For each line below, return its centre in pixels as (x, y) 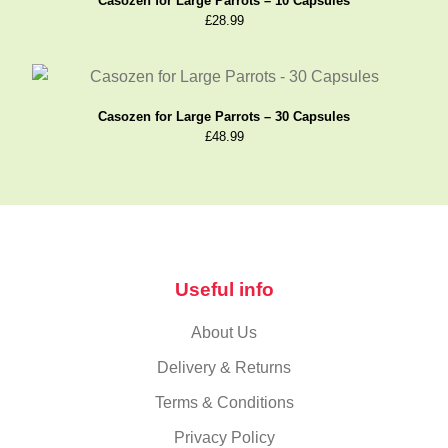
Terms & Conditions (224, 402)
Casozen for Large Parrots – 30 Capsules (224, 117)
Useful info (224, 289)
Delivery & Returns (224, 367)
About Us (224, 332)
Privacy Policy (224, 437)
